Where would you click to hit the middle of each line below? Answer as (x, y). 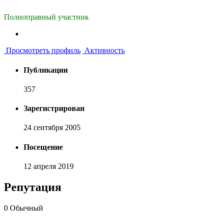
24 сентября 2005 (52, 128)
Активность (104, 51)
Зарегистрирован (54, 109)
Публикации (46, 70)
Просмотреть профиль (42, 51)
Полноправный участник (46, 17)
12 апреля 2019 (49, 166)
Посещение (43, 147)
